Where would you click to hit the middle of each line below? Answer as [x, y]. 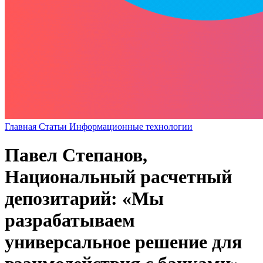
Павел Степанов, [76, 155]
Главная [22, 126]
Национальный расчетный [118, 177]
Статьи [54, 126]
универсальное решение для [123, 242]
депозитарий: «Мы [84, 199]
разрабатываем [70, 220]
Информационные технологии [131, 126]
